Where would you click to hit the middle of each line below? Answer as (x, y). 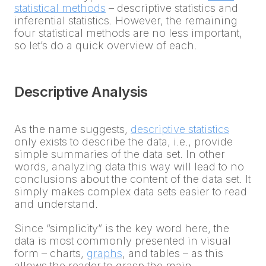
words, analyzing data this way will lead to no (129, 167)
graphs (104, 254)
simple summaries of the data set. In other (120, 154)
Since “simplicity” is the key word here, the (122, 229)
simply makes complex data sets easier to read (131, 192)
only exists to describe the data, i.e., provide (123, 142)
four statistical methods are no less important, (128, 33)
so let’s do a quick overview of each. (106, 46)
